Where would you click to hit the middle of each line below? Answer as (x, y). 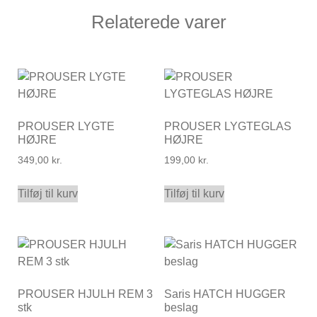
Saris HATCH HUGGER (225, 294)
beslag (181, 307)
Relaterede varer (158, 22)
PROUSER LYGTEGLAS (227, 127)
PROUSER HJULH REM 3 (85, 294)
